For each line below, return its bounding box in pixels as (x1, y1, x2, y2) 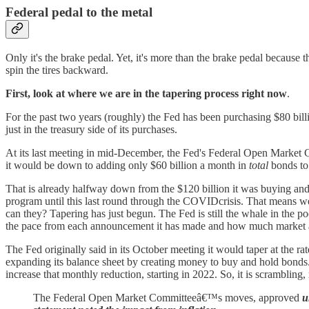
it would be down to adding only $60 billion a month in (6, 159, 249, 172)
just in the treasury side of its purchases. (6, 123, 177, 136)
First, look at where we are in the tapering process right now (6, 88, 287, 100)
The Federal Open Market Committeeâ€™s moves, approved (33, 292, 302, 304)
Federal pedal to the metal (6, 5, 152, 20)
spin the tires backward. (6, 64, 108, 77)
